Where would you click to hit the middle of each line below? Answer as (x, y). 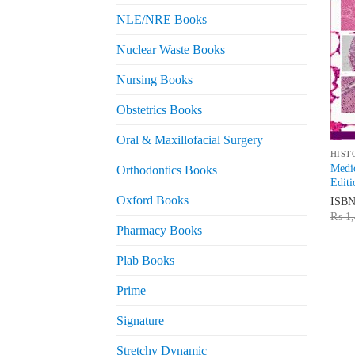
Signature (140, 321)
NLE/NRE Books (162, 20)
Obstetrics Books (159, 110)
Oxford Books (153, 200)
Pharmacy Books (159, 231)
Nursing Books (155, 80)
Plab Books (145, 261)
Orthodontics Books (167, 170)
